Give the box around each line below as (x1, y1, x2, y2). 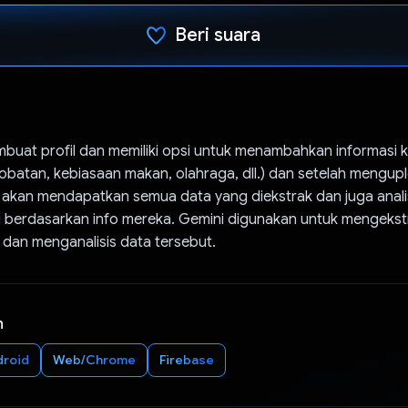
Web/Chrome (52, 351, 136, 368)
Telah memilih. (158, 85, 279, 108)
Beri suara (175, 23, 261, 46)
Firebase (158, 351, 214, 368)
